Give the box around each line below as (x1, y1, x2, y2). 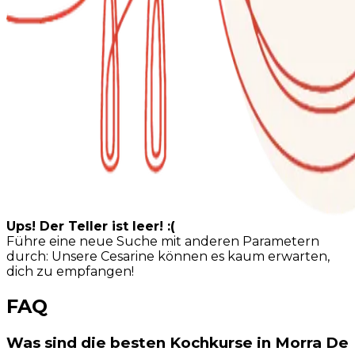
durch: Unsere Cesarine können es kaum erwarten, (6, 249, 330, 265)
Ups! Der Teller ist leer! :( (6, 219, 175, 235)
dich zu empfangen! (6, 264, 134, 280)
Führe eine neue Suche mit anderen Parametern (6, 234, 319, 250)
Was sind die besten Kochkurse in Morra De (6, 333, 349, 352)
